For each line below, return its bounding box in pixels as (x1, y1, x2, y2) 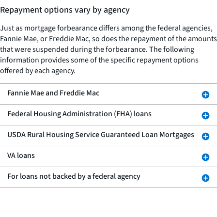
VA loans (7, 150, 35, 161)
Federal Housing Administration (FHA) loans (7, 108, 152, 119)
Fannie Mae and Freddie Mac (7, 88, 99, 98)
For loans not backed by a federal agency (7, 171, 140, 182)
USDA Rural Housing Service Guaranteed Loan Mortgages (7, 129, 194, 140)
